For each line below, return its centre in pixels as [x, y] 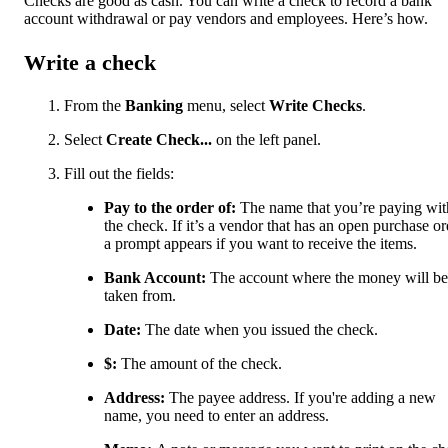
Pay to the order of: [172, 208]
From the [94, 106]
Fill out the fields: [119, 174]
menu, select [226, 106]
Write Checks [315, 106]
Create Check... [161, 140]
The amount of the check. [201, 364]
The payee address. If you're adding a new [300, 398]
